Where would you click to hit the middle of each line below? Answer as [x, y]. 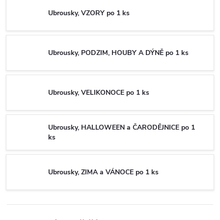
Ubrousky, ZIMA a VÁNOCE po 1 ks [103, 172]
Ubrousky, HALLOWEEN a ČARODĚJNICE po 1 [122, 127]
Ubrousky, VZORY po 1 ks [89, 13]
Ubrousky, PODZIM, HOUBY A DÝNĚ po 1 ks [118, 53]
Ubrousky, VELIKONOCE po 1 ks [99, 92]
